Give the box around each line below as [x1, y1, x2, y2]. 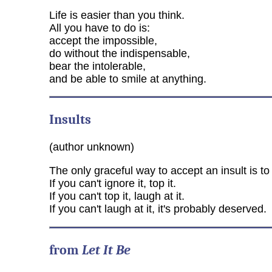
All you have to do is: [49, 21, 150, 34]
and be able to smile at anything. [49, 72, 206, 85]
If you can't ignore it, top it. [49, 177, 176, 190]
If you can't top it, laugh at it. [49, 190, 185, 203]
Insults [49, 112, 91, 128]
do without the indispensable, [49, 47, 190, 59]
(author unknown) [49, 141, 134, 154]
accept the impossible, [49, 34, 157, 47]
